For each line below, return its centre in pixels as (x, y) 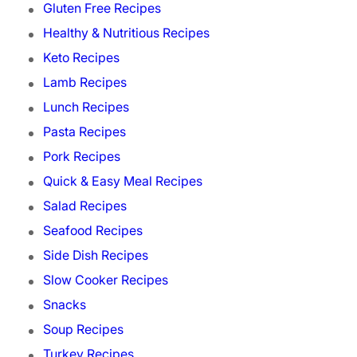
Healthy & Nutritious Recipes (126, 33)
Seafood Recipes (93, 231)
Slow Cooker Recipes (106, 280)
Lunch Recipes (86, 107)
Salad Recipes (85, 206)
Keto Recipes (81, 58)
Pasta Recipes (84, 132)
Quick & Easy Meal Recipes (123, 181)
